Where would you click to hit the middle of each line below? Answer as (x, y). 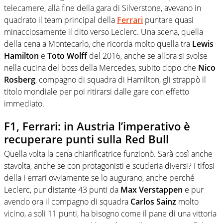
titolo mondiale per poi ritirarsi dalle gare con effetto (97, 91)
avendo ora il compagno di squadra (67, 202)
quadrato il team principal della (60, 20)
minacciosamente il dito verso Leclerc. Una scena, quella (104, 32)
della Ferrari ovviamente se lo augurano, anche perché (99, 178)
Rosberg (20, 79)
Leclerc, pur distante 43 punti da (62, 190)
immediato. (24, 103)
